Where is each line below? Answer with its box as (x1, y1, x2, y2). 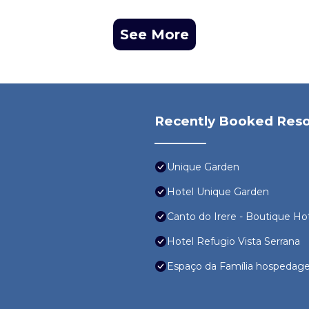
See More (120, 26, 189, 43)
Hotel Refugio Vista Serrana (167, 235, 300, 248)
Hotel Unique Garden (167, 186, 269, 199)
